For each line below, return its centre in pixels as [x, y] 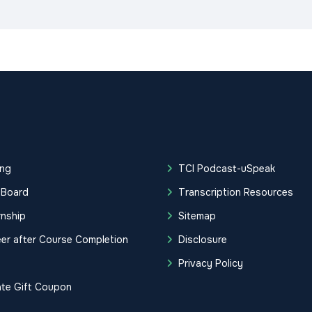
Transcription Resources [235, 193]
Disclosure [202, 240]
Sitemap [197, 216]
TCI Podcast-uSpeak [226, 169]
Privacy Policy [210, 264]
